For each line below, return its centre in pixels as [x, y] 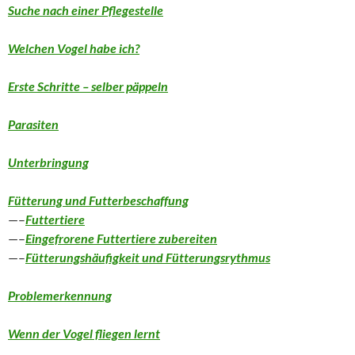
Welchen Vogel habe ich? [74, 48]
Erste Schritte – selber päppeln [88, 86]
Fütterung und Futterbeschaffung [98, 200]
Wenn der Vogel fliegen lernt [84, 334]
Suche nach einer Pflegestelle [86, 10]
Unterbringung [48, 162]
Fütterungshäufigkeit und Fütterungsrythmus [148, 258]
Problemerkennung [60, 296]
